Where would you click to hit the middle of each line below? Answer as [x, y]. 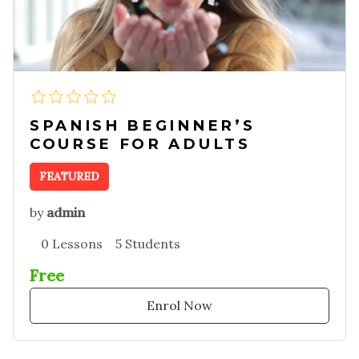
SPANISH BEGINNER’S [143, 126]
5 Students [148, 243]
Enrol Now [179, 305]
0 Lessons [72, 243]
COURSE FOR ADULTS [140, 144]
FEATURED [69, 177]
